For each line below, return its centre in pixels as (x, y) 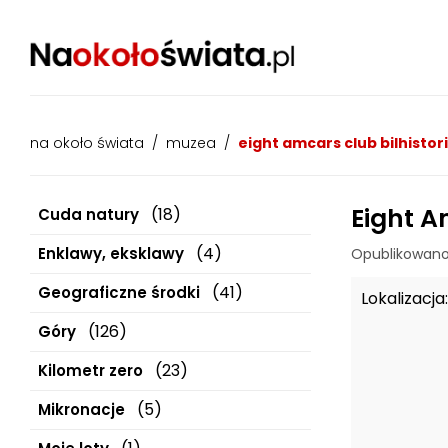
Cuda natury (88, 214)
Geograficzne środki (119, 292)
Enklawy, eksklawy (111, 253)
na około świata (87, 143)
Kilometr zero (90, 370)
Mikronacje (81, 409)
